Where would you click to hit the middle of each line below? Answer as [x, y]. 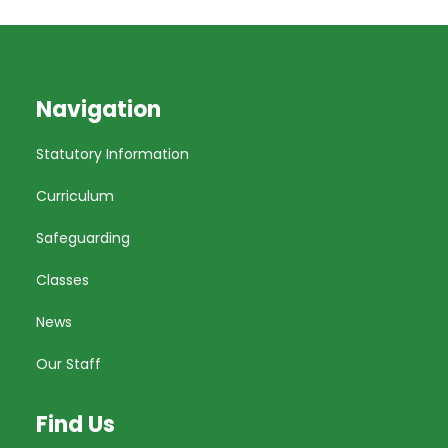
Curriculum [75, 196]
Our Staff [68, 364]
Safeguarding [83, 238]
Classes [62, 280]
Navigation [98, 109]
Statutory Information [112, 154]
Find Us [75, 424]
